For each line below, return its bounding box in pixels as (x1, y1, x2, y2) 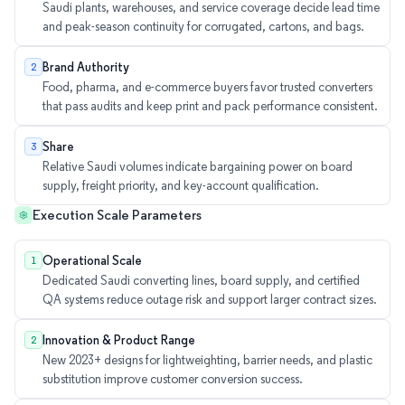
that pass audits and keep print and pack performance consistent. (42, 98, 378, 114)
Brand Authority (42, 58, 129, 75)
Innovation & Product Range (42, 331, 195, 348)
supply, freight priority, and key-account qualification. (42, 177, 319, 193)
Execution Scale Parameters (33, 206, 202, 223)
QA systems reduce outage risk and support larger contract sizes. (42, 291, 377, 307)
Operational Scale (42, 251, 142, 268)
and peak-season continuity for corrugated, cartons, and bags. (42, 18, 364, 34)
